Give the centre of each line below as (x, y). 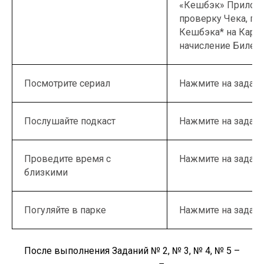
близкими (46, 172)
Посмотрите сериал (67, 83)
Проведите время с (67, 159)
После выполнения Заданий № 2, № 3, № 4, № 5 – (132, 251)
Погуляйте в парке (65, 210)
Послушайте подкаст (70, 121)
